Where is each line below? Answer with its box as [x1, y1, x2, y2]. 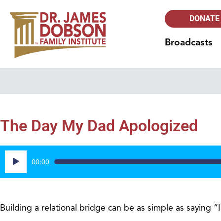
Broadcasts [165, 37, 213, 48]
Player [4, 162, 28, 174]
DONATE [189, 14, 220, 23]
